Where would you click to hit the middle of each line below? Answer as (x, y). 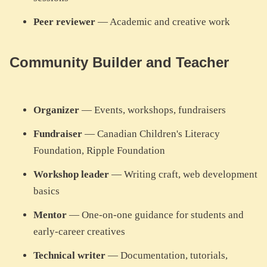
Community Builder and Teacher (119, 63)
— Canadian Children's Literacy (151, 134)
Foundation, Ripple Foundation (99, 151)
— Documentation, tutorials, (167, 256)
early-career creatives (79, 232)
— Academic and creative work (163, 22)
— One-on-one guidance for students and (155, 215)
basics (46, 191)
